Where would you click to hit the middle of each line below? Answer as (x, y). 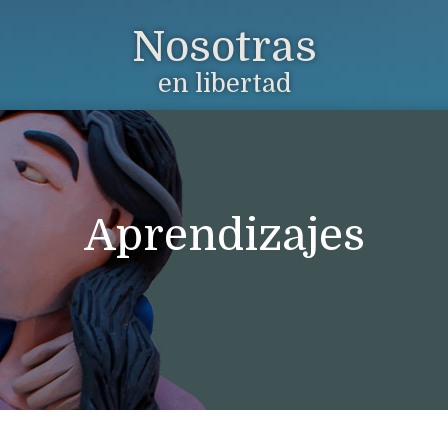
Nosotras (224, 46)
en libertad (224, 83)
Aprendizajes (224, 235)
